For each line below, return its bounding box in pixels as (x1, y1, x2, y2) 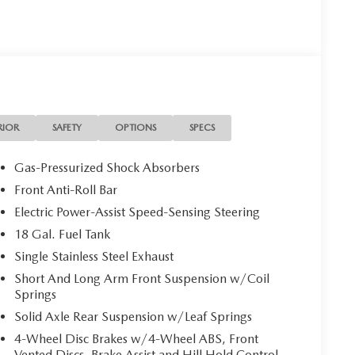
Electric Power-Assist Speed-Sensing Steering (14, 204, 261, 219)
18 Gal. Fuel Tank (14, 226, 111, 242)
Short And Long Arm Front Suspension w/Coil (14, 270, 270, 286)
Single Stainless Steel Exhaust (14, 248, 174, 264)
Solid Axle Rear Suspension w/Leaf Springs (14, 308, 253, 324)
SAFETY (52, 121, 82, 133)
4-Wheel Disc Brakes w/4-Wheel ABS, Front (14, 330, 259, 346)
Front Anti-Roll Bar (14, 181, 118, 197)
